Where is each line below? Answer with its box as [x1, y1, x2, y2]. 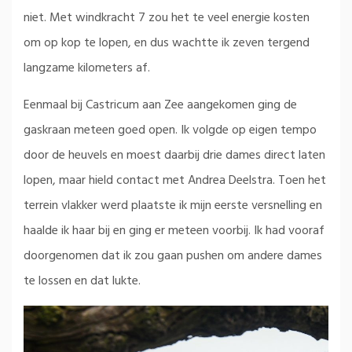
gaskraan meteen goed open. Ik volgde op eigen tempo [24, 119, 317, 141]
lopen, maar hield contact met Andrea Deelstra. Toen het [24, 170, 326, 191]
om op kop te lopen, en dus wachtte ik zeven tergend [24, 32, 310, 53]
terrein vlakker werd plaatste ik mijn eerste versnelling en [24, 195, 322, 216]
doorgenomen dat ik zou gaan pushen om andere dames [24, 245, 322, 266]
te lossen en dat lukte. [24, 270, 141, 291]
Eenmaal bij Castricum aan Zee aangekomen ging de [24, 94, 297, 115]
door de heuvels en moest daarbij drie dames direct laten [24, 145, 325, 166]
